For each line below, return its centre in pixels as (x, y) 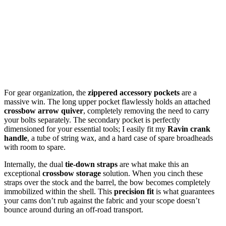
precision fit (134, 192)
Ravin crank (189, 129)
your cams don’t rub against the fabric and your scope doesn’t (102, 201)
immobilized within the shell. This (59, 192)
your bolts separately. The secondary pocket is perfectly (92, 120)
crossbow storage (72, 174)
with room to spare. (35, 147)
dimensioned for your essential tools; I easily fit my (86, 129)
